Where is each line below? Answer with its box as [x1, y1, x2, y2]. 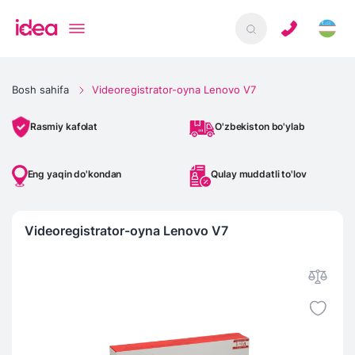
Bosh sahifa [12, 83, 69, 96]
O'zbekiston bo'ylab [215, 120, 305, 133]
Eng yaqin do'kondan [27, 168, 122, 181]
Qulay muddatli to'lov [211, 168, 307, 181]
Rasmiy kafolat [29, 120, 98, 133]
